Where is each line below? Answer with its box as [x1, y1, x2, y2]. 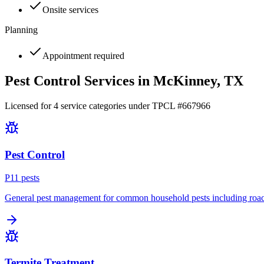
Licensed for [5, 101, 54, 111]
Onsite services [42, 5, 98, 15]
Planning [5, 25, 38, 35]
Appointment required [42, 51, 124, 61]
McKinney [153, 73, 217, 89]
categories [87, 101, 126, 111]
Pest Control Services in [5, 73, 153, 89]
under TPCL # [126, 101, 182, 111]
